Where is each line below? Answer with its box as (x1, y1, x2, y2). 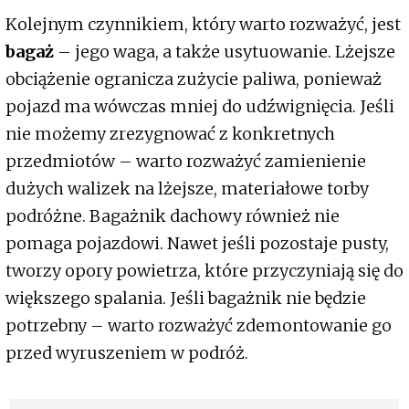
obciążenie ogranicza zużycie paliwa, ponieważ (5, 68, 382, 89)
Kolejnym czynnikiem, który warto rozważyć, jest (5, 13, 401, 35)
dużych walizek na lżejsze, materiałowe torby (5, 177, 369, 199)
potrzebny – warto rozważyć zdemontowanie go (5, 314, 392, 336)
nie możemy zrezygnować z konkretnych (5, 122, 335, 144)
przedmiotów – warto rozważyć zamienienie (5, 150, 366, 172)
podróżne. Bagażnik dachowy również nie (5, 204, 340, 226)
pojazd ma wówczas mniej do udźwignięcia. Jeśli (5, 95, 394, 117)
